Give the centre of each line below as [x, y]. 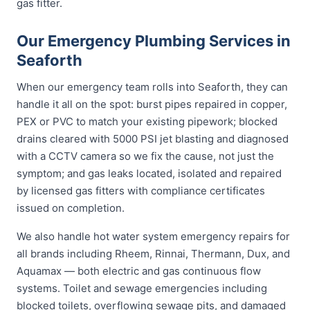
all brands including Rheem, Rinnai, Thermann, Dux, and [153, 254]
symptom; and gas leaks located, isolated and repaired [149, 173]
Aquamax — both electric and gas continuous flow [139, 271]
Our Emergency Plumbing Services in [154, 41]
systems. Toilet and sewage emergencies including [142, 288]
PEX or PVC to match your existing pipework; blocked [147, 121]
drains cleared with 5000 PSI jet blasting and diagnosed [153, 139]
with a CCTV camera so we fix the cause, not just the [145, 156]
